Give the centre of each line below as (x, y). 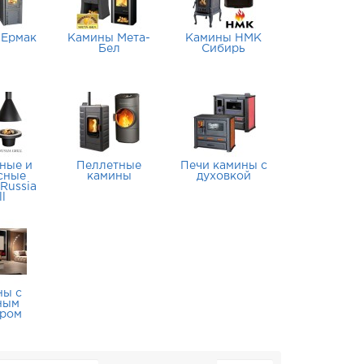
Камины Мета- (109, 38)
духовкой (223, 176)
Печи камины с (223, 166)
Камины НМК (224, 38)
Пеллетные (109, 166)
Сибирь (224, 49)
